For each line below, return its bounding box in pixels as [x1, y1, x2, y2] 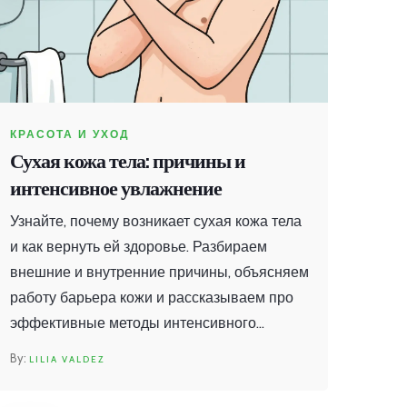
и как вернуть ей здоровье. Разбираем [10, 238, 267, 256]
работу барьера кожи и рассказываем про [10, 289, 293, 307]
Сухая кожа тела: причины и [10, 149, 245, 174]
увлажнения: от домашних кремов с [10, 340, 251, 358]
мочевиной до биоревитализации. [10, 365, 238, 383]
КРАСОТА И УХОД [10, 127, 130, 142]
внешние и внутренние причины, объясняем [10, 263, 309, 282]
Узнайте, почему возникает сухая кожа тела [10, 213, 302, 231]
